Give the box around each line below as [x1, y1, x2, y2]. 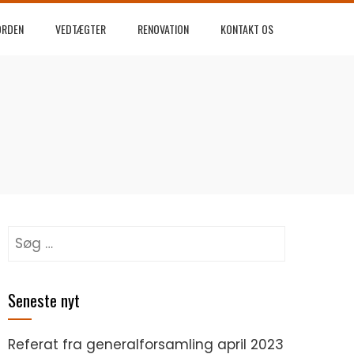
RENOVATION [137, 21, 189, 37]
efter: [7, 247, 43, 266]
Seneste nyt [8, 288, 80, 312]
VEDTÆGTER [55, 21, 106, 37]
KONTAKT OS [220, 21, 273, 37]
